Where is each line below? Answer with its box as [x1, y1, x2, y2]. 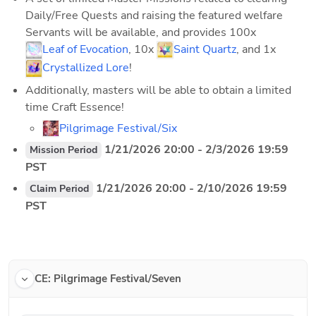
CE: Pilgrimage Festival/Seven [35, 271, 181, 286]
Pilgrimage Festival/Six [59, 120, 177, 136]
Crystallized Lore [42, 59, 129, 75]
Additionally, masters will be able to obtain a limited [25, 82, 291, 98]
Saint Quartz [174, 41, 236, 57]
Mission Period [30, 142, 97, 157]
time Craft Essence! [25, 99, 124, 115]
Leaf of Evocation [42, 41, 128, 57]
